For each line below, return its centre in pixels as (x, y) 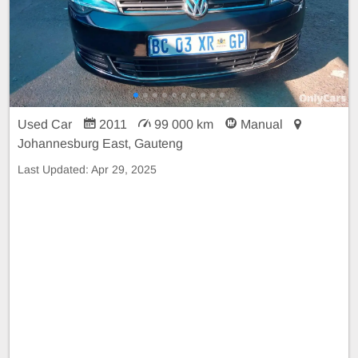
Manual (262, 124)
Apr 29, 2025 (124, 169)
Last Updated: (54, 169)
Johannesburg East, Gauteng (100, 143)
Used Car (46, 124)
